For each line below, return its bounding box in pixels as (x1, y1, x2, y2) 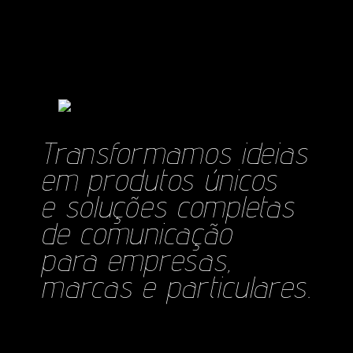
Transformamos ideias (41, 134, 308, 171)
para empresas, (41, 241, 232, 278)
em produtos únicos (41, 161, 277, 198)
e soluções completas (41, 188, 295, 225)
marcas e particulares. (41, 268, 312, 305)
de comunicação (41, 214, 233, 251)
